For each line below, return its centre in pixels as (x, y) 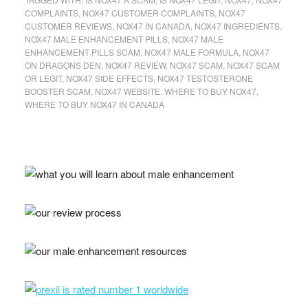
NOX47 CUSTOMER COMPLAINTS (148, 13)
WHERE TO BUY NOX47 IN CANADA (94, 104)
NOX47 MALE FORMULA (191, 52)
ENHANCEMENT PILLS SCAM (82, 52)
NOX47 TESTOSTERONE (205, 78)
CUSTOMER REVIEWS (68, 26)
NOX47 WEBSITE (127, 91)
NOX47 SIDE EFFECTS (109, 78)
